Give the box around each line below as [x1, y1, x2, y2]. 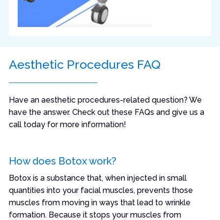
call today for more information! [8, 120, 126, 129]
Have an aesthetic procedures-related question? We [8, 95, 202, 105]
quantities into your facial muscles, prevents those [8, 186, 193, 195]
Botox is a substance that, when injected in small [8, 173, 187, 183]
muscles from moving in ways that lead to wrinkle [8, 198, 191, 207]
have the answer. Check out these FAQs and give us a [8, 108, 204, 117]
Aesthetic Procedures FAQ [8, 57, 161, 72]
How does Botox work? [8, 155, 116, 167]
